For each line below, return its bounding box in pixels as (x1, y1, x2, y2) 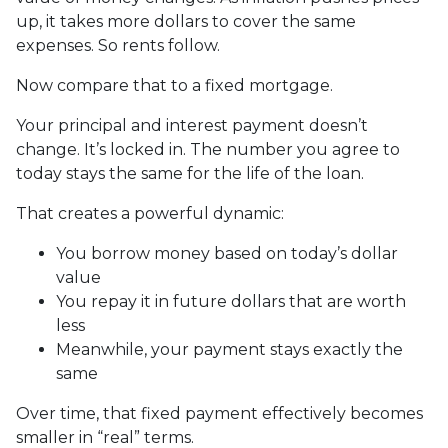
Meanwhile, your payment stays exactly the (56, 340, 403, 359)
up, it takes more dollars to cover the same (16, 12, 356, 31)
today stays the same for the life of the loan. (16, 164, 364, 183)
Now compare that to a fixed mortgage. (16, 76, 333, 95)
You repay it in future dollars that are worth (56, 292, 406, 311)
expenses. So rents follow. (16, 36, 220, 55)
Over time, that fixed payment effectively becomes (16, 404, 423, 423)
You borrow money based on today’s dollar (56, 244, 398, 263)
